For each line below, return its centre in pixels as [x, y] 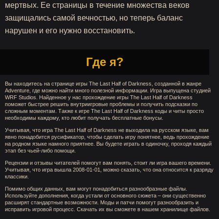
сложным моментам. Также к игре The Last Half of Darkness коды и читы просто [104, 111]
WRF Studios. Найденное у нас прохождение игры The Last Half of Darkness [99, 97]
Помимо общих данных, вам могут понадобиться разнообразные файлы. [96, 189]
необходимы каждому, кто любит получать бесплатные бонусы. [84, 118]
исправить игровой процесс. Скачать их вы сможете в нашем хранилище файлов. [108, 209]
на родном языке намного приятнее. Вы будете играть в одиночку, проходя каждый [108, 144]
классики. [17, 176]
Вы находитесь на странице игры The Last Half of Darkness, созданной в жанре [103, 84]
